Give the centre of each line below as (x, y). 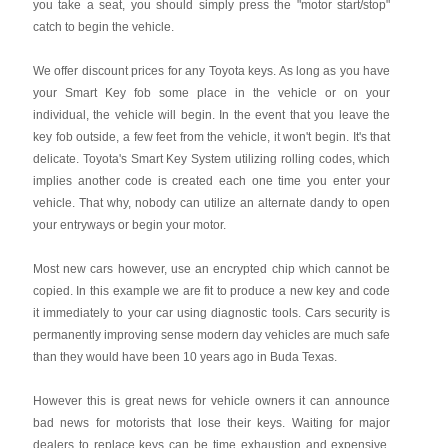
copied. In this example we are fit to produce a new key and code (211, 291)
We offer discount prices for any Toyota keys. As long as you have (211, 71)
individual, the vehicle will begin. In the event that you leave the (211, 115)
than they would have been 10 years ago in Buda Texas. (184, 357)
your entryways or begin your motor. (129, 225)
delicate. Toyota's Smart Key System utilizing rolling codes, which (211, 159)
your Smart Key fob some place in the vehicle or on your (211, 93)
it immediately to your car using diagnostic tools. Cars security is (211, 313)
